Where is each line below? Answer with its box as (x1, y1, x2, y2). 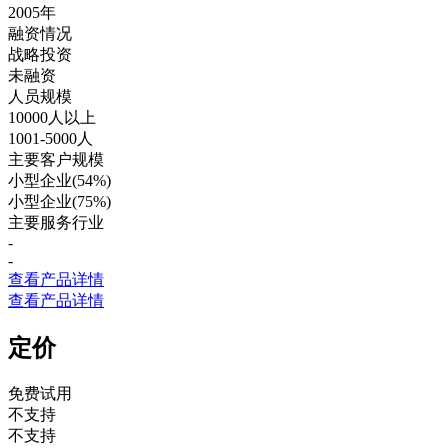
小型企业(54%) (8, 171, 111, 189)
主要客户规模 (8, 150, 104, 168)
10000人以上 (8, 108, 96, 126)
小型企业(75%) (8, 192, 111, 210)
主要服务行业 (8, 213, 104, 231)
